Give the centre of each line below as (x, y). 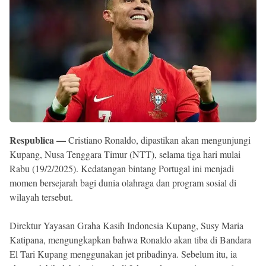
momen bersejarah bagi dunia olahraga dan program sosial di (123, 182)
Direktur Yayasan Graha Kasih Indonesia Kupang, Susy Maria (126, 225)
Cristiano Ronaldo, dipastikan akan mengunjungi (158, 140)
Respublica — (38, 140)
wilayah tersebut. (41, 197)
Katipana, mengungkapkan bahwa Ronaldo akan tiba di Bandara (130, 239)
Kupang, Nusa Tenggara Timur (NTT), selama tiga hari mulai (125, 154)
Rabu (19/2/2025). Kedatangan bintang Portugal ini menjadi (122, 168)
